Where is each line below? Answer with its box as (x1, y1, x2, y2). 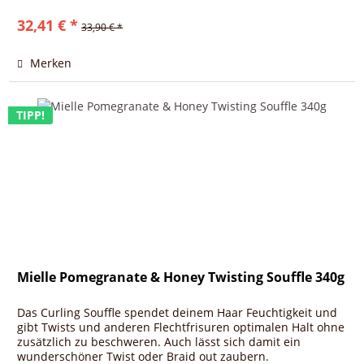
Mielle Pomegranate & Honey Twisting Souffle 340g (17, 267, 345, 286)
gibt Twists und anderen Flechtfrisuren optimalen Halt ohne (17, 318, 345, 335)
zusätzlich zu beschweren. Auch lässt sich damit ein (17, 333, 301, 349)
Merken (30, 55, 72, 71)
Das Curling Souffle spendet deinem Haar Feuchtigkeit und (17, 304, 338, 320)
